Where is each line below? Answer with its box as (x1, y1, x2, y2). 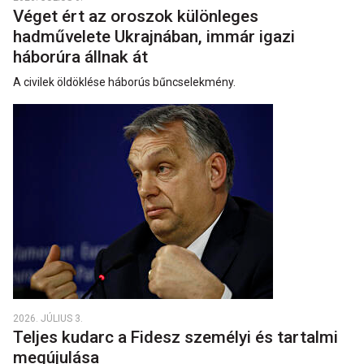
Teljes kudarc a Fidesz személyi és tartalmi (13, 327, 338, 348)
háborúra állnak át (13, 47, 152, 67)
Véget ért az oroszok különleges (13, 6, 258, 27)
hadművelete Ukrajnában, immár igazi (13, 27, 295, 47)
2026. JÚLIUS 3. (13, 313, 83, 325)
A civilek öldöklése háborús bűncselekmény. (13, 76, 236, 89)
